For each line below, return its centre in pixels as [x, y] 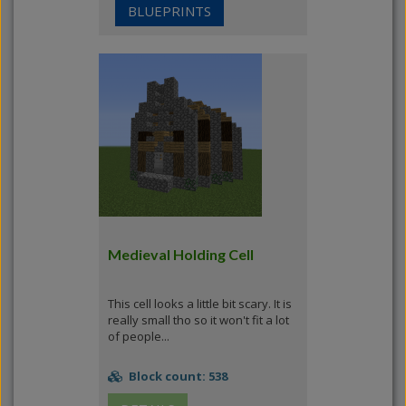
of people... [139, 336]
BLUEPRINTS [169, 11]
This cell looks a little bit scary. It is [200, 304]
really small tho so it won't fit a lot [198, 320]
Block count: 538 [177, 376]
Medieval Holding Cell [181, 254]
